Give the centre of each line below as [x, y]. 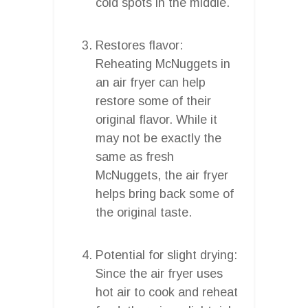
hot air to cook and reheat [167, 292]
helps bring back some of [165, 194]
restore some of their [153, 101]
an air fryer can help [151, 82]
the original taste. [144, 212]
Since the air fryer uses [159, 273]
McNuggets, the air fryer [162, 175]
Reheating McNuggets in [163, 64]
